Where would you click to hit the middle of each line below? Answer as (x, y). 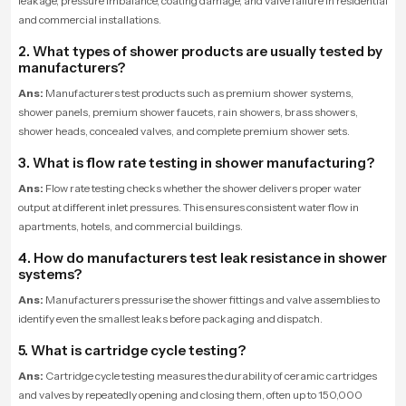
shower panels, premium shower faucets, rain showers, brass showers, (188, 111)
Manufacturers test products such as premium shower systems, (199, 92)
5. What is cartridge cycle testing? (132, 350)
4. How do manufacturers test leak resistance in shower (203, 257)
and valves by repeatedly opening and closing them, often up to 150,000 (190, 394)
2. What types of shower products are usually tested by (200, 51)
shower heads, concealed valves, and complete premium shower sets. (184, 130)
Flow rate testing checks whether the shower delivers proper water (203, 188)
